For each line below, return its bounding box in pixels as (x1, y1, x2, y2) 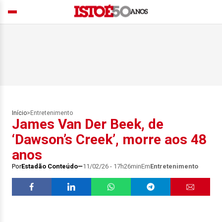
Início (12, 110, 27, 116)
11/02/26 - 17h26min (83, 163, 141, 170)
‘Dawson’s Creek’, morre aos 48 (12, 131, 207, 148)
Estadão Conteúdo (21, 163, 78, 170)
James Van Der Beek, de (12, 116, 164, 132)
